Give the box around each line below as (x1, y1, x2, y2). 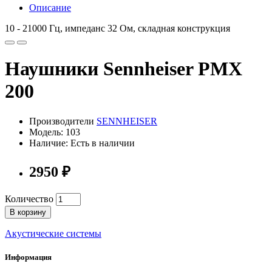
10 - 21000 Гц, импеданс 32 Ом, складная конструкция (5, 23, 230, 33)
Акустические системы (5, 228, 101, 239)
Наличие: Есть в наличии (29, 137, 135, 148)
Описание (29, 2, 71, 13)
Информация (5, 252, 52, 262)
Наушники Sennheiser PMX (5, 58, 242, 80)
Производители (29, 115, 97, 126)
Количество (5, 193, 53, 204)
